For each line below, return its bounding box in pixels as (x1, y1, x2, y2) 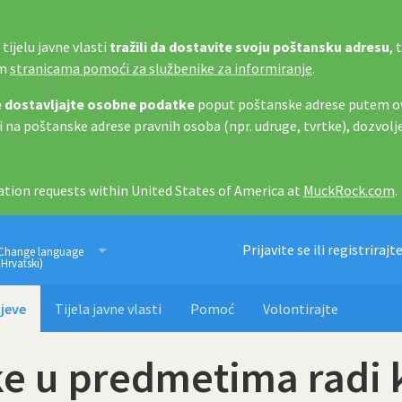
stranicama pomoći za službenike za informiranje (10, 59, 312, 77)
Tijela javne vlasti (55, 300, 162, 318)
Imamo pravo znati (51, 237, 223, 265)
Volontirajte (263, 300, 338, 318)
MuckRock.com (303, 181, 395, 199)
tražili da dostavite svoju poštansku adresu (109, 38, 389, 56)
